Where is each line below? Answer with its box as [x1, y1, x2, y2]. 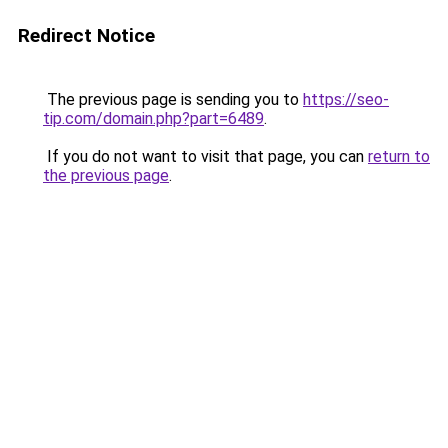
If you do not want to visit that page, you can [43, 147, 368, 166]
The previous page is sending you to [43, 90, 303, 109]
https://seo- [303, 90, 389, 109]
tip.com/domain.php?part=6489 [43, 109, 264, 128]
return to [368, 147, 430, 166]
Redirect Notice [18, 24, 155, 47]
